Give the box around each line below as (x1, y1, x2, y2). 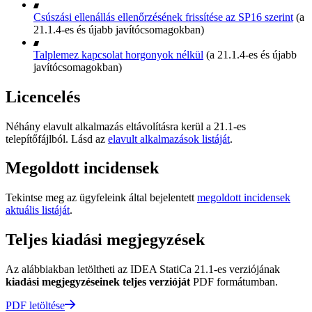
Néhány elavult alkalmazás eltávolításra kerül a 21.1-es (6, 120, 246, 132)
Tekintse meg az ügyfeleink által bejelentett (6, 192, 197, 204)
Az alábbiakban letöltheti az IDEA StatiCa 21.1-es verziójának (6, 263, 280, 276)
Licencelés (6, 87, 80, 106)
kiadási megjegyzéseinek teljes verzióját (6, 276, 193, 288)
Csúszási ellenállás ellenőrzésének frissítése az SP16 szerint (33, 10, 293, 23)
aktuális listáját (6, 204, 70, 217)
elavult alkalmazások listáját (108, 132, 230, 145)
